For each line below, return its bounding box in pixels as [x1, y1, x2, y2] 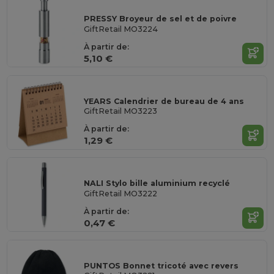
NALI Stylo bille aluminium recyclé [84, 179, 231, 188]
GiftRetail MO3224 [84, 24, 158, 34]
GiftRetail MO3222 [84, 188, 158, 198]
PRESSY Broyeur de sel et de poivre [84, 14, 237, 24]
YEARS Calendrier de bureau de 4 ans [84, 96, 245, 106]
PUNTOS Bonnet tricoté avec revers [84, 261, 239, 270]
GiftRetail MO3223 [84, 106, 158, 116]
